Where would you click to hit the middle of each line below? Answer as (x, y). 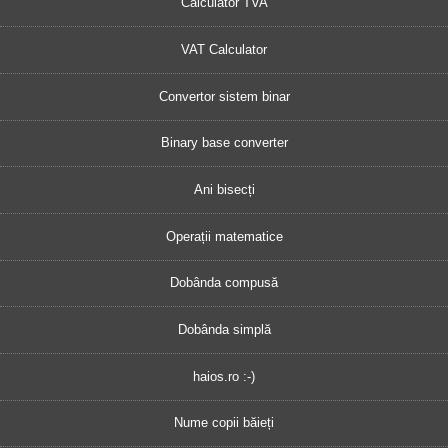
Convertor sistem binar (224, 96)
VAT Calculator (224, 50)
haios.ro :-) (224, 376)
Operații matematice (224, 236)
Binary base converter (224, 143)
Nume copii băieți (224, 423)
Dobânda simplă (224, 330)
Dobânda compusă (224, 283)
